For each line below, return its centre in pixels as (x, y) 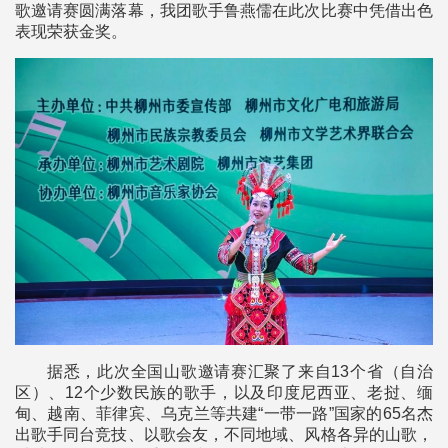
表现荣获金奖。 (71, 31)
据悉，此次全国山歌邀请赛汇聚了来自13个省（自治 (240, 372)
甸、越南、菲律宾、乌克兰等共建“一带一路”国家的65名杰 (224, 414)
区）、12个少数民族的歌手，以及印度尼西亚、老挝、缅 (224, 393)
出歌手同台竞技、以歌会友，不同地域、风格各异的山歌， (224, 435)
